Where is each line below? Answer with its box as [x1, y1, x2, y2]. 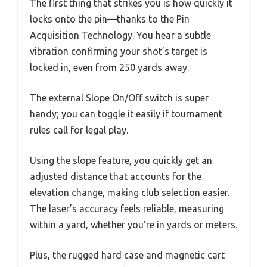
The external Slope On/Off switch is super [30, 92, 209, 104]
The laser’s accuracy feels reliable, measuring [30, 203, 224, 215]
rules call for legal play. [30, 125, 128, 136]
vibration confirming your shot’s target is [30, 46, 207, 57]
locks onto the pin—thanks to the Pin [30, 14, 190, 25]
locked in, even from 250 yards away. [30, 62, 189, 73]
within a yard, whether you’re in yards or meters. [30, 219, 237, 231]
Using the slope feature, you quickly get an [30, 155, 212, 166]
